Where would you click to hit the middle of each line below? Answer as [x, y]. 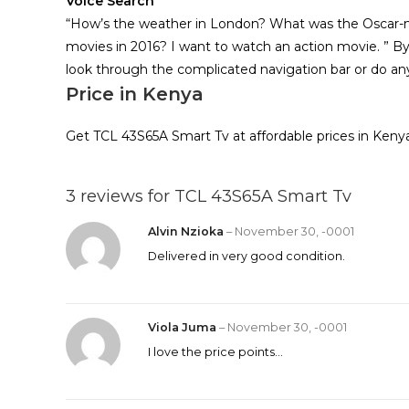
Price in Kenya [135, 94]
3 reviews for [120, 196]
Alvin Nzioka [187, 231]
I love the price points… [215, 352]
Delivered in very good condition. [246, 256]
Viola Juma [184, 327]
